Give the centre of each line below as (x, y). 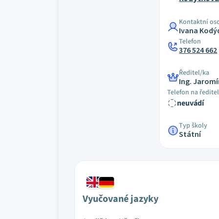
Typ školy (193, 126)
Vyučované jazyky (120, 199)
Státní (190, 134)
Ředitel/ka (194, 73)
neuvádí (191, 103)
